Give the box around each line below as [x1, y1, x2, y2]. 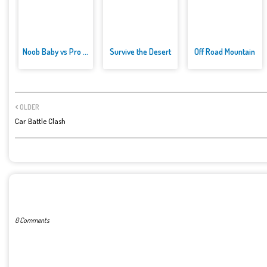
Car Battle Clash [15, 116, 66, 126]
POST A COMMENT [15, 186, 88, 198]
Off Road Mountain [194, 46, 256, 57]
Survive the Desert [109, 46, 171, 57]
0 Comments [15, 216, 49, 225]
